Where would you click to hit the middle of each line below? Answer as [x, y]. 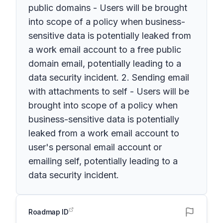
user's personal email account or [95, 147]
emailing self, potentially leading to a [103, 161]
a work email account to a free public [105, 50]
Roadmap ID [49, 212]
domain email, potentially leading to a [105, 63]
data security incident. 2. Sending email [109, 77]
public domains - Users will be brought [108, 8]
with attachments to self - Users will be [109, 91]
